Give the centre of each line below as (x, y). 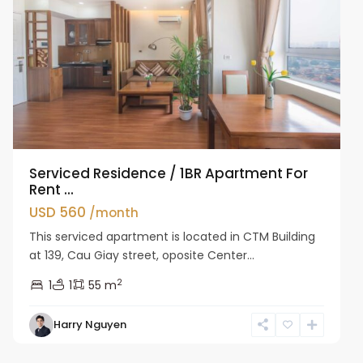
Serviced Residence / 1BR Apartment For (169, 173)
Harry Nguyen (90, 324)
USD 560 (60, 212)
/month (114, 212)
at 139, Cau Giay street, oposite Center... (142, 255)
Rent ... (52, 189)
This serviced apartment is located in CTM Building (173, 236)
